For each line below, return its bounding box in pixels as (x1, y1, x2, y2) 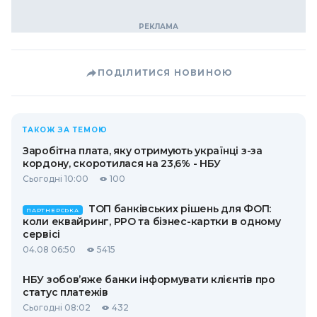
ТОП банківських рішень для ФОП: (88, 202, 272, 215)
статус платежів (23, 286, 108, 299)
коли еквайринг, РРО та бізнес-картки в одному (23, 215, 281, 228)
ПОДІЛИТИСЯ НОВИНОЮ (97, 67, 233, 78)
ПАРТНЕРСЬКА (26, 207, 79, 214)
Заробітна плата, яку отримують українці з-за (23, 144, 263, 157)
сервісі (23, 228, 61, 241)
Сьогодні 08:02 (23, 302, 91, 313)
